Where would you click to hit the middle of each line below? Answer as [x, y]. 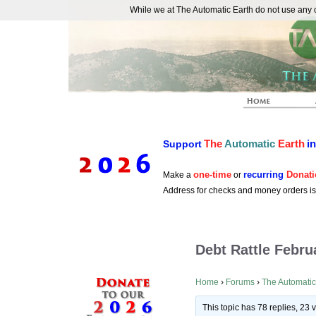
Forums [240, 282]
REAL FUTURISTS [124, 22]
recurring [265, 175]
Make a [178, 175]
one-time [212, 175]
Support [182, 144]
